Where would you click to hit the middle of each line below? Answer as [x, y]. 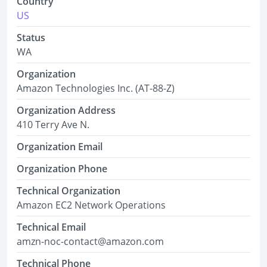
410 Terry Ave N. [53, 125]
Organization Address [66, 110]
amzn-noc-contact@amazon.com [90, 241]
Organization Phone [62, 169]
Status [31, 38]
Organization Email [60, 147]
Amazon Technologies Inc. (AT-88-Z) [96, 88]
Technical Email [51, 227]
